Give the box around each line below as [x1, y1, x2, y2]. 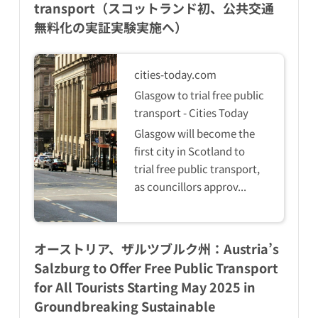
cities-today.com [134, 66, 217, 82]
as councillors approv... [134, 178, 247, 194]
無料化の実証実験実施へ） [33, 17, 187, 36]
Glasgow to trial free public [134, 87, 265, 102]
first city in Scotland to [134, 143, 246, 158]
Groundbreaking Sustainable [33, 297, 215, 316]
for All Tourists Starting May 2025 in [33, 278, 256, 297]
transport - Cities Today [134, 104, 249, 120]
